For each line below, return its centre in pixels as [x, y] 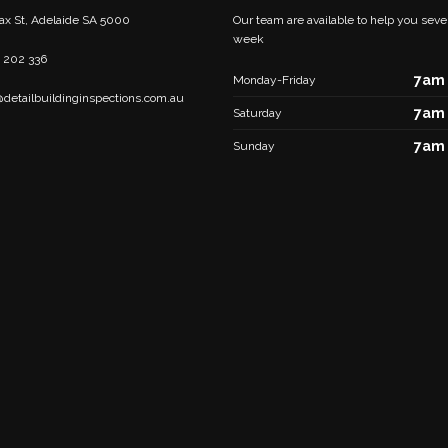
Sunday [253, 145]
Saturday [257, 112]
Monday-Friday [274, 79]
